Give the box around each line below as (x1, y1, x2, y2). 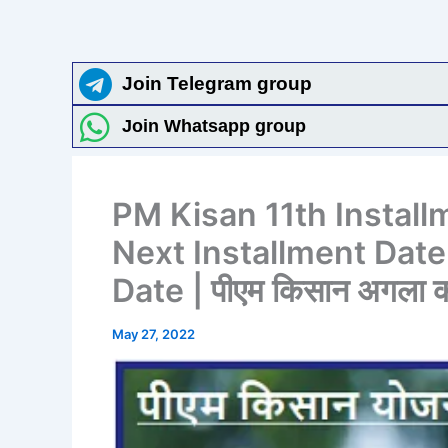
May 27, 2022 (112, 326, 195, 342)
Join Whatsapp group (121, 116, 306, 136)
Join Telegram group (121, 72, 312, 94)
